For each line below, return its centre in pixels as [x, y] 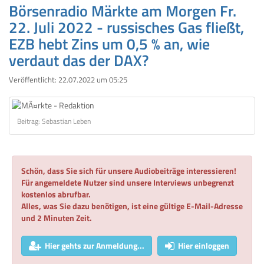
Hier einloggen [204, 245]
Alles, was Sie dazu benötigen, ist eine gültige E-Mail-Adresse [132, 206]
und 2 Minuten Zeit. [57, 217]
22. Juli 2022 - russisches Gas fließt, [126, 27]
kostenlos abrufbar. [56, 194]
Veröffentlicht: [34, 80]
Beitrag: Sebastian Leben [54, 121]
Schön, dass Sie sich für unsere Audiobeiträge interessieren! [129, 170]
